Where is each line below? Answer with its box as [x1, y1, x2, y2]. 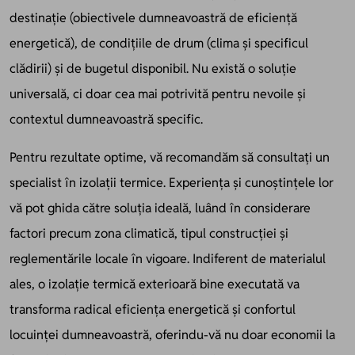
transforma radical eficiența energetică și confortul [10, 300, 296, 318]
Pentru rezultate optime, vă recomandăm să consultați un [10, 148, 330, 166]
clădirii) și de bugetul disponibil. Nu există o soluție [10, 59, 296, 77]
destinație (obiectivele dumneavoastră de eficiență [10, 9, 297, 26]
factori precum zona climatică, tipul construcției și [10, 224, 288, 242]
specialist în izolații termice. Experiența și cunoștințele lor [10, 174, 334, 191]
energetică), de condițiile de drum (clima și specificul [10, 34, 308, 52]
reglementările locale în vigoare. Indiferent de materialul [10, 250, 326, 267]
